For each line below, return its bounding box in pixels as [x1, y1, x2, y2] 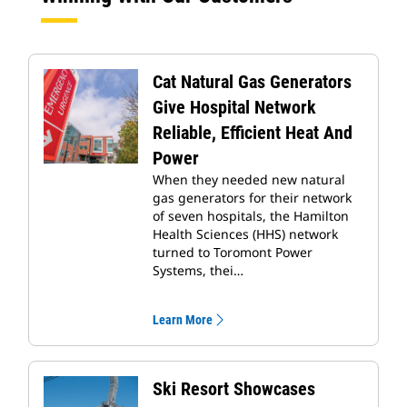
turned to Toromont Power [153, 243, 313, 262]
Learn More [153, 313, 213, 328]
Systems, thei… [153, 262, 243, 280]
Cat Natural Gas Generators [153, 71, 352, 94]
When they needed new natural [153, 171, 345, 189]
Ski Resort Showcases [153, 378, 315, 401]
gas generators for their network [153, 189, 352, 207]
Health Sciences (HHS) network [153, 225, 338, 243]
